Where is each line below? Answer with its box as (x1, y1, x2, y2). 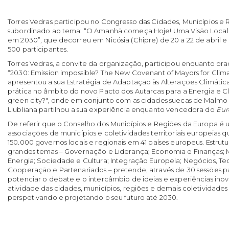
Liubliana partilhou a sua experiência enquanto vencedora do (8, 105, 216, 114)
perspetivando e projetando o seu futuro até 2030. (8, 193, 178, 202)
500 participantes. (8, 45, 68, 54)
